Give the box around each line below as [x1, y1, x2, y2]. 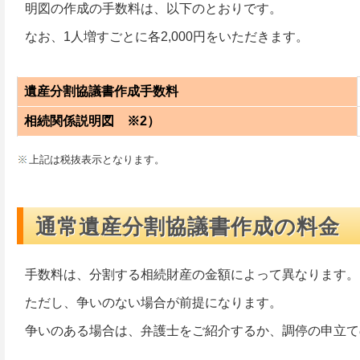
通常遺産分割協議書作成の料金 [35, 215, 340, 239]
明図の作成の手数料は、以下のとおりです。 [25, 2, 282, 15]
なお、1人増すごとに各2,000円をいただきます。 [25, 30, 309, 43]
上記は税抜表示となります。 [29, 153, 165, 166]
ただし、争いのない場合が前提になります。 [25, 296, 282, 309]
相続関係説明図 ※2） [24, 114, 160, 128]
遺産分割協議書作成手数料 [24, 84, 178, 98]
